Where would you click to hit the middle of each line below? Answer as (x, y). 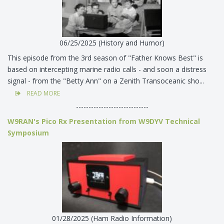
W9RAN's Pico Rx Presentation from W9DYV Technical (104, 121)
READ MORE (43, 93)
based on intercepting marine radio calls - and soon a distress (107, 69)
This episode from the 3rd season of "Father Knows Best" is (105, 57)
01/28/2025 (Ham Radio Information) (112, 218)
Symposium (28, 132)
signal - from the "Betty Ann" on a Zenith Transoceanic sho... (107, 80)
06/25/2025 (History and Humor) (112, 42)
